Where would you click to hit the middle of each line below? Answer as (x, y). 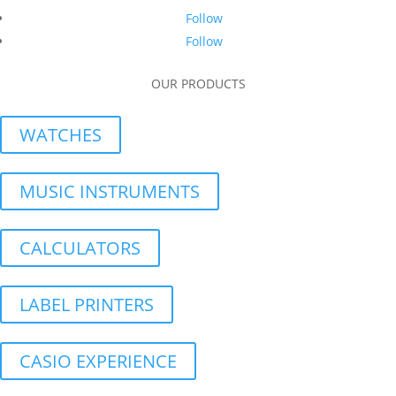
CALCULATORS (80, 248)
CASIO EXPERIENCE (98, 361)
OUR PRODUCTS (198, 84)
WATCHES (61, 135)
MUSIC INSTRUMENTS (110, 191)
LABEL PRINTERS (87, 305)
